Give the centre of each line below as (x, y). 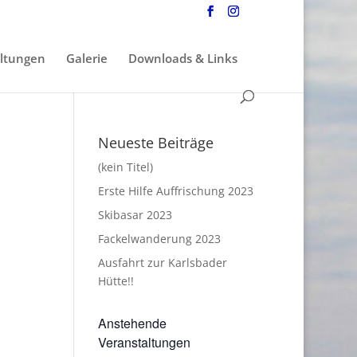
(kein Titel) (126, 167)
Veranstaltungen (145, 342)
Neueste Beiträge (156, 143)
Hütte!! (116, 281)
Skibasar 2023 (135, 215)
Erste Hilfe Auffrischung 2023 (176, 191)
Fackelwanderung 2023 (160, 239)
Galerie (86, 58)
